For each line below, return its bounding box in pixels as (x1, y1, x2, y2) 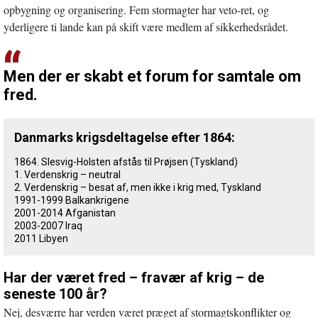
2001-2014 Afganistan (14, 207, 116, 219)
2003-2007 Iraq (14, 219, 82, 231)
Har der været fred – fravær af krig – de (4, 268, 264, 286)
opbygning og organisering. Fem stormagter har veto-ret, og (4, 1, 269, 17)
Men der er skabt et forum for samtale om (4, 67, 301, 85)
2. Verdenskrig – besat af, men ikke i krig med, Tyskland (14, 181, 261, 193)
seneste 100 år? (4, 285, 107, 302)
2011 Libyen (14, 232, 68, 244)
